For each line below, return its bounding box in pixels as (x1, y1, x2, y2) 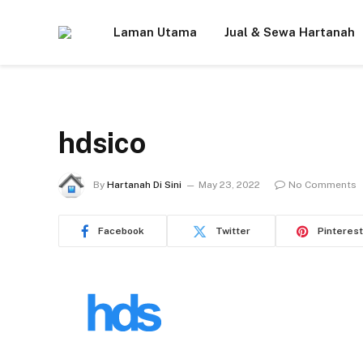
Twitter (215, 225, 250, 237)
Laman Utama (113, 25, 197, 39)
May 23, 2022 (199, 179, 260, 191)
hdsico (58, 126, 146, 160)
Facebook (98, 225, 144, 237)
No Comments (288, 179, 357, 191)
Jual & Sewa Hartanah (224, 25, 355, 39)
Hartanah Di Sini (107, 179, 181, 191)
